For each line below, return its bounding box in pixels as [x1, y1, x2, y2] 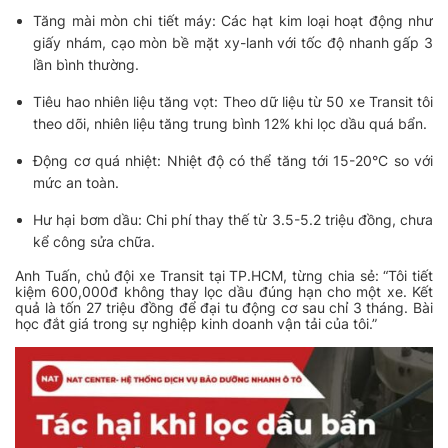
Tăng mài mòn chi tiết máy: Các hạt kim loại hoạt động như [33, 12, 433, 30]
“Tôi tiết [383, 267, 433, 285]
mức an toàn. [33, 174, 120, 192]
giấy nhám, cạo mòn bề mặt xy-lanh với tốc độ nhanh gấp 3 [33, 34, 433, 52]
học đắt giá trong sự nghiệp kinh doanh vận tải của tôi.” [15, 315, 377, 333]
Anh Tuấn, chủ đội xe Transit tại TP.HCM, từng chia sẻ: [15, 267, 384, 285]
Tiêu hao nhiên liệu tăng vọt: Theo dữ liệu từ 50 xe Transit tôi [33, 93, 433, 111]
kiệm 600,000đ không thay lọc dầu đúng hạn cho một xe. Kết [15, 283, 433, 301]
